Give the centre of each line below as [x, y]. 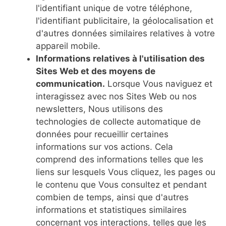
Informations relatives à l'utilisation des [120, 59]
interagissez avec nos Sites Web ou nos [116, 96]
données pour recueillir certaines [102, 134]
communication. [70, 84]
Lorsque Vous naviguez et [159, 84]
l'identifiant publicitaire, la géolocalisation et [125, 21]
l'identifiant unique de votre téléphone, [114, 8]
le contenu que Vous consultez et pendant [121, 185]
